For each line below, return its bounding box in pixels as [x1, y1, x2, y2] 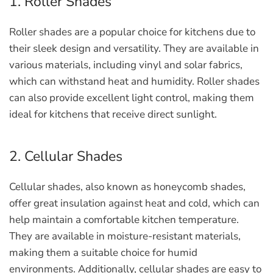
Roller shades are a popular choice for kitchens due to [9, 25, 255, 39]
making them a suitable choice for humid [9, 246, 197, 260]
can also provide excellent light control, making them [9, 91, 254, 105]
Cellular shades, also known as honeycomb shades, [9, 180, 246, 194]
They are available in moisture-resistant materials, [9, 229, 241, 243]
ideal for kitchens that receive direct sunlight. [9, 107, 217, 121]
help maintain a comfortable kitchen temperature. [9, 213, 239, 227]
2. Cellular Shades [9, 147, 122, 166]
